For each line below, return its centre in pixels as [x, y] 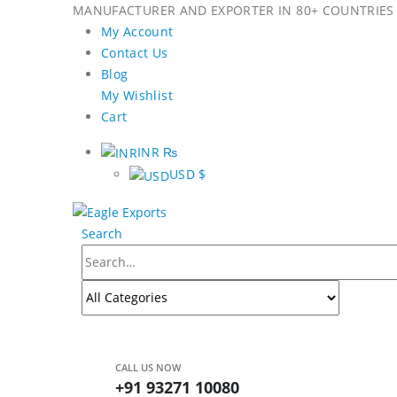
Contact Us [135, 53]
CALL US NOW [148, 367]
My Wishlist [137, 95]
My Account [137, 31]
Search [102, 233]
